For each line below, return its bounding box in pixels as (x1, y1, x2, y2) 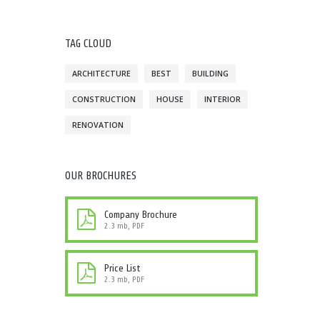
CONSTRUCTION (72, 94, 136, 104)
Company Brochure (104, 204, 177, 226)
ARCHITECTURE (72, 69, 131, 79)
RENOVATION (72, 120, 124, 130)
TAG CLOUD (65, 31, 111, 56)
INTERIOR (204, 94, 241, 104)
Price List (104, 257, 141, 279)
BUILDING (192, 69, 229, 79)
